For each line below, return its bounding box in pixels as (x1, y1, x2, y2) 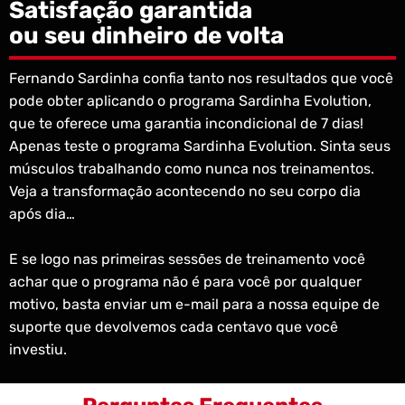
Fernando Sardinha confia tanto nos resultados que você (9, 70, 393, 88)
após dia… (9, 205, 75, 223)
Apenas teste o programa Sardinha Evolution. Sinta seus (9, 137, 391, 155)
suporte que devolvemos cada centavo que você (9, 318, 338, 336)
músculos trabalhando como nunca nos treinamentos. (9, 160, 374, 178)
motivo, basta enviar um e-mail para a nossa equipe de (9, 296, 380, 314)
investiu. (9, 341, 67, 359)
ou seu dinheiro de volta (9, 22, 284, 51)
